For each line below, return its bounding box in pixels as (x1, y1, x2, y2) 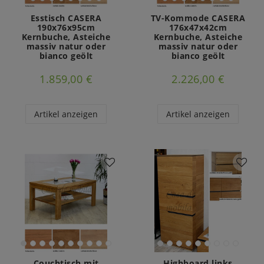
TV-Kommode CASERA (150, 12, 246, 24)
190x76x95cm (37, 22, 95, 34)
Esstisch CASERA (30, 12, 102, 24)
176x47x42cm (169, 22, 227, 34)
